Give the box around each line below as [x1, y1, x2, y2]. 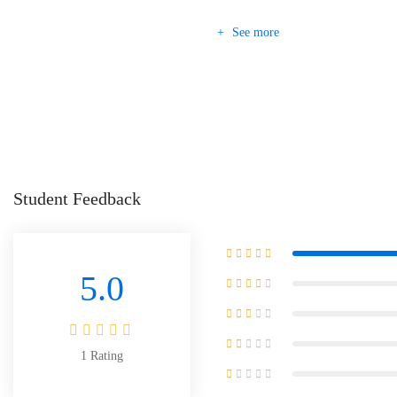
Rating [87, 348, 123, 362]
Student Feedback [13, 189, 141, 208]
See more [229, 26, 279, 39]
